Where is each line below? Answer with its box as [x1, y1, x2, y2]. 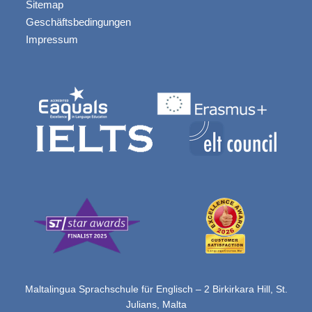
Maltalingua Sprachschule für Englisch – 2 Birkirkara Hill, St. [24, 283, 288, 295]
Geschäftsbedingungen [26, 15, 131, 28]
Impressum [26, 33, 78, 45]
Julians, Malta [125, 298, 187, 310]
